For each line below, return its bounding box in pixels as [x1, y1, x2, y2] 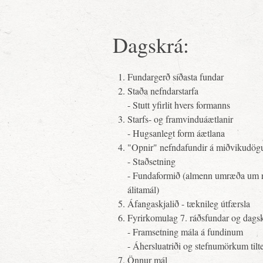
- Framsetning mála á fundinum [127, 225, 243, 238]
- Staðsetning [127, 155, 176, 167]
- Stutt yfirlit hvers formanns [127, 99, 230, 111]
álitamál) [127, 183, 159, 195]
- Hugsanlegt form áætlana [127, 127, 225, 139]
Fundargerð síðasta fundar [127, 70, 224, 83]
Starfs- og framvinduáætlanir [127, 113, 233, 125]
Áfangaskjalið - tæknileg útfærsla [127, 197, 250, 210]
